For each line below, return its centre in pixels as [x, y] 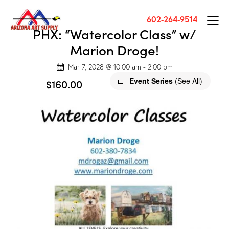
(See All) [188, 81]
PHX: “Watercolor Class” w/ [114, 33]
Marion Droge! [114, 49]
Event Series [152, 81]
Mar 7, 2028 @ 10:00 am [104, 67]
